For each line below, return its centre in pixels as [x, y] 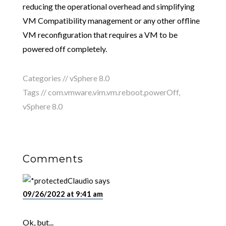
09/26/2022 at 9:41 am [63, 194]
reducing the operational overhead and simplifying [108, 7]
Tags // [35, 92]
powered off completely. [65, 49]
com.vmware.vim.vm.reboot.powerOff [113, 92]
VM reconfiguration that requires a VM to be [100, 35]
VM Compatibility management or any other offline [111, 21]
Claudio [80, 181]
